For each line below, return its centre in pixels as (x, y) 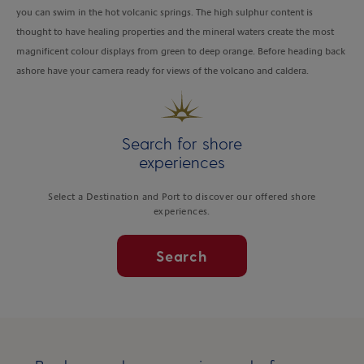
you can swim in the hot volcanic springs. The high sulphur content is (165, 12)
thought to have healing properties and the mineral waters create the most (175, 31)
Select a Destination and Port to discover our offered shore (182, 196)
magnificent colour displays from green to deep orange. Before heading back (181, 51)
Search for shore (182, 143)
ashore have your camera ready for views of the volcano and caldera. (162, 70)
